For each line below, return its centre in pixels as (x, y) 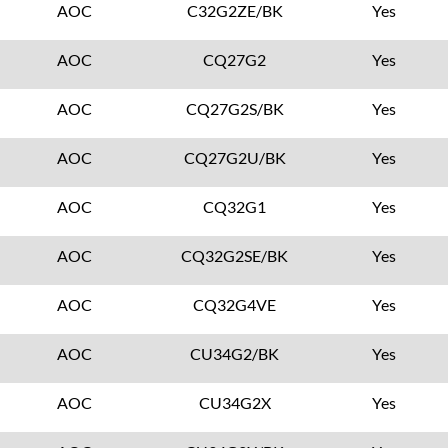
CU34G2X (234, 402)
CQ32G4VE (235, 304)
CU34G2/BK (235, 353)
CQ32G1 (235, 206)
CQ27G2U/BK (234, 157)
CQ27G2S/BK (234, 108)
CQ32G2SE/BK (235, 255)
